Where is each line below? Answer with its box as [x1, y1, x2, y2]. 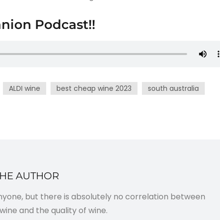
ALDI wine [8, 83, 40, 93]
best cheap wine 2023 [56, 83, 132, 93]
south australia [147, 83, 199, 93]
